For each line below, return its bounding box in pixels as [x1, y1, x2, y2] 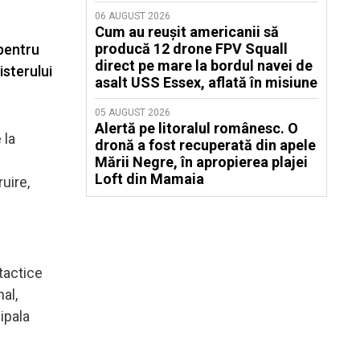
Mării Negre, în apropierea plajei [95, 153, 308, 170]
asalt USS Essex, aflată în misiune [95, 74, 317, 91]
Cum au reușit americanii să [95, 23, 279, 40]
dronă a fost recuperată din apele [95, 137, 316, 153]
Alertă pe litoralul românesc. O [95, 120, 298, 137]
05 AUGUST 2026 [95, 107, 170, 118]
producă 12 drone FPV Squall [95, 40, 288, 57]
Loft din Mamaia [95, 170, 204, 187]
